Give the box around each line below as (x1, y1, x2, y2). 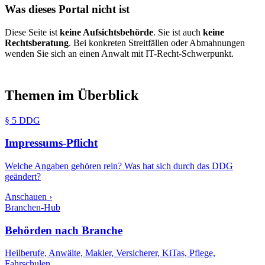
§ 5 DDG (5, 115, 40, 125)
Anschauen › (5, 192, 52, 202)
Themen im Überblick (5, 87, 138, 103)
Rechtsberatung (5, 37, 69, 48)
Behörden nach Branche (5, 224, 122, 237)
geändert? (5, 172, 41, 182)
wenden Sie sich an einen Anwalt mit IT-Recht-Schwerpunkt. (5, 48, 234, 59)
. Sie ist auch (153, 27, 203, 37)
